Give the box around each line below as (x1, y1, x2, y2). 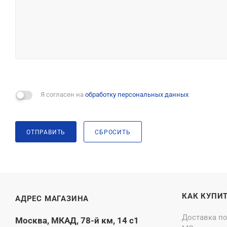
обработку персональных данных (85, 91, 188, 98)
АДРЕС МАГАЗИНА (15, 194, 89, 203)
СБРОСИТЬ (95, 128, 131, 136)
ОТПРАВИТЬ (26, 128, 66, 136)
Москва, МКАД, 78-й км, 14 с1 (15, 215, 139, 225)
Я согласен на (41, 91, 85, 98)
